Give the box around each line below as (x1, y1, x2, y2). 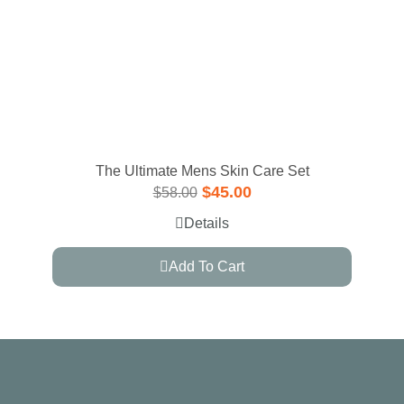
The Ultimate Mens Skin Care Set (95, 163, 309, 179)
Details (184, 216, 229, 231)
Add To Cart (169, 259, 244, 274)
